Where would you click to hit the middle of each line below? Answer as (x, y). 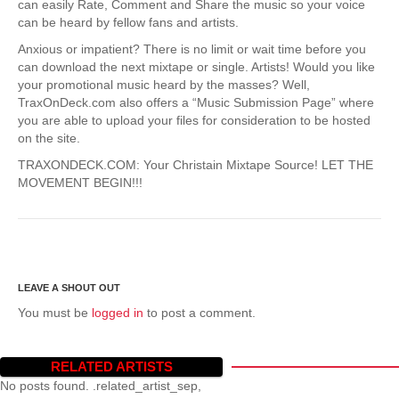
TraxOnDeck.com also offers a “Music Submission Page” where (196, 102)
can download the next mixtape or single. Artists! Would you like (196, 66)
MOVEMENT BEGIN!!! (80, 182)
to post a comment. (199, 312)
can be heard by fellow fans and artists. (128, 22)
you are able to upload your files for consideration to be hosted (194, 120)
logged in (118, 312)
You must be (55, 312)
